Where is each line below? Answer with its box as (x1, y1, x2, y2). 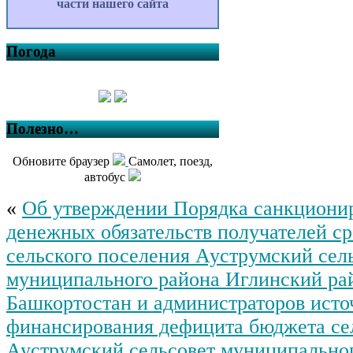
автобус (84, 169, 128, 184)
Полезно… (6, 120, 79, 137)
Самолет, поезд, (128, 154, 213, 168)
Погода (6, 43, 56, 61)
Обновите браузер (13, 154, 113, 168)
